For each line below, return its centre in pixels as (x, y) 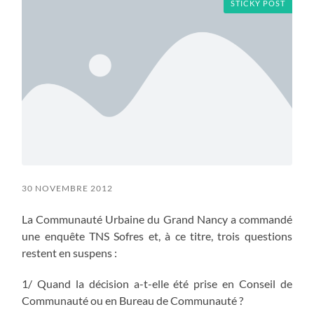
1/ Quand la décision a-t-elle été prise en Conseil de (157, 283)
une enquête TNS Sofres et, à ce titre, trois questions (157, 235)
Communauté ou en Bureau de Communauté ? (133, 300)
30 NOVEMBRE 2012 (68, 188)
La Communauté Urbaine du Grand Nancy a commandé (157, 219)
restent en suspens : (70, 252)
